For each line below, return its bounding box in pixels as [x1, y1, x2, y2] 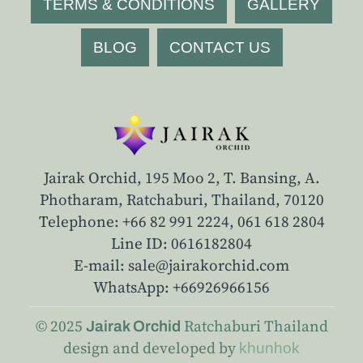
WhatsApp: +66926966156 [93, 276, 270, 297]
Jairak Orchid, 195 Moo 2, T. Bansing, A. [43, 167, 320, 188]
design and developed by [63, 337, 239, 358]
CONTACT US [169, 39, 271, 56]
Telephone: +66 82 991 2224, [38, 211, 237, 232]
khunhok [239, 340, 300, 357]
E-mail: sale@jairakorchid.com [74, 254, 289, 275]
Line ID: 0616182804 [111, 233, 252, 254]
